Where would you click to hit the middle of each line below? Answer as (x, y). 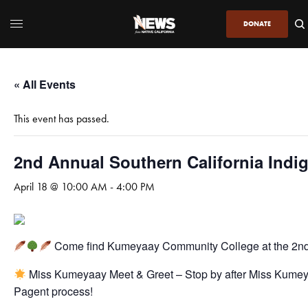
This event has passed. (62, 118)
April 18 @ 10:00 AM (60, 186)
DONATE (257, 23)
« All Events (45, 84)
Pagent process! (54, 291)
